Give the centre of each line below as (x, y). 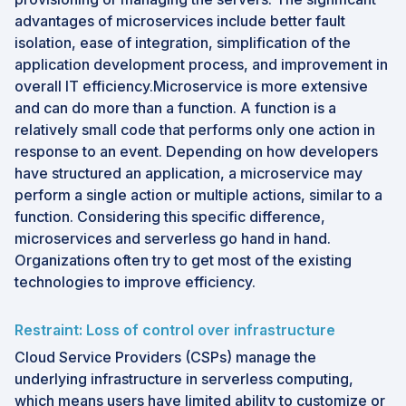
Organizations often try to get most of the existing (183, 260)
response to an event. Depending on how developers (196, 151)
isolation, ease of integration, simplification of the (183, 42)
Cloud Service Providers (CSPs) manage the (165, 357)
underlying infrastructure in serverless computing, (184, 378)
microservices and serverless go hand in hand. (173, 238)
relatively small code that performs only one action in (195, 129)
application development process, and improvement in (201, 64)
